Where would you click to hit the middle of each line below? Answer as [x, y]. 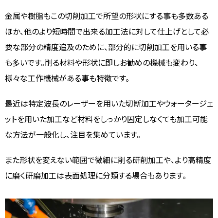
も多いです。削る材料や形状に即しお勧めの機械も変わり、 [102, 62]
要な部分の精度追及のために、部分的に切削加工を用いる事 [106, 46]
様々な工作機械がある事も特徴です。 [67, 78]
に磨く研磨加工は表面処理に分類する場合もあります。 [96, 175]
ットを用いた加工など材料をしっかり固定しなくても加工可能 [106, 118]
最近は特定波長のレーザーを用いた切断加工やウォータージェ [109, 103]
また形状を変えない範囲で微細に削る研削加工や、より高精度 [108, 159]
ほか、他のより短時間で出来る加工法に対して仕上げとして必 [107, 31]
